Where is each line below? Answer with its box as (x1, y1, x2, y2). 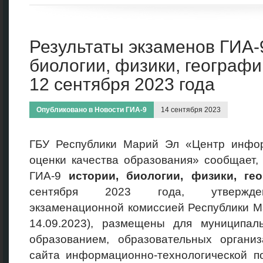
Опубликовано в (36, 106, 95, 114)
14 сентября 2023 (161, 106, 221, 114)
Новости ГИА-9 (95, 106, 147, 114)
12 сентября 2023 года (29, 75, 215, 94)
